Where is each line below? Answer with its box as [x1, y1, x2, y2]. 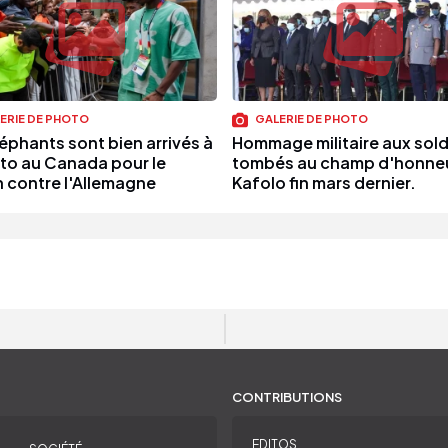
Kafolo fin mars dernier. [231, 171, 416, 193]
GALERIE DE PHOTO [252, 111, 368, 126]
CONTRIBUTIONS [231, 388, 342, 405]
